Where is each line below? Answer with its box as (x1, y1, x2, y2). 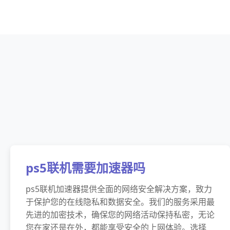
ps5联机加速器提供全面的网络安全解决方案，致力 (26, 183, 212, 195)
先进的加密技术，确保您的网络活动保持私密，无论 (26, 209, 215, 220)
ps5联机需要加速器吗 (26, 159, 145, 176)
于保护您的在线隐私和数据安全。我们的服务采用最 (26, 196, 215, 207)
